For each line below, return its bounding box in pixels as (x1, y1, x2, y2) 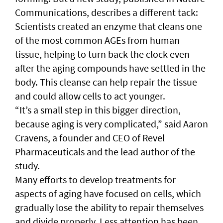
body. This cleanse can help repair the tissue (15, 75, 197, 88)
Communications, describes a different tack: (15, 5, 198, 18)
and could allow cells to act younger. (15, 89, 165, 102)
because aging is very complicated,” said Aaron (15, 117, 208, 130)
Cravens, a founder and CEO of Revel (15, 131, 165, 144)
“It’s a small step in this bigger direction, (15, 103, 181, 116)
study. (15, 159, 40, 172)
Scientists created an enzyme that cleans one (15, 19, 202, 32)
